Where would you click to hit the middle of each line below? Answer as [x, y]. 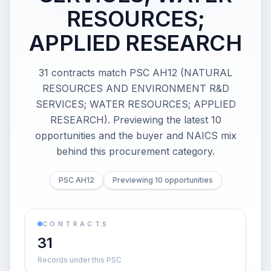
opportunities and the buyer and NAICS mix [135, 135]
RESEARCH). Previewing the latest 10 [135, 120]
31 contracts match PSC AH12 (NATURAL [135, 73]
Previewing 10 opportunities [162, 180]
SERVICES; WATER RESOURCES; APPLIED [135, 104]
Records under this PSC [80, 260]
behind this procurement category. [135, 151]
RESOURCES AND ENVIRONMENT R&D [135, 88]
